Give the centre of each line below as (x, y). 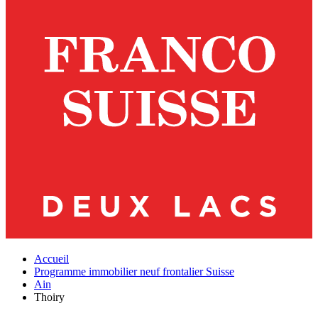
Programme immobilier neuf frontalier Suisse (134, 272)
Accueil (51, 259)
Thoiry (49, 297)
